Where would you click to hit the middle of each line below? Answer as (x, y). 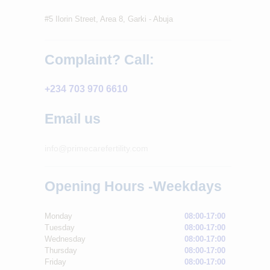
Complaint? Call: (99, 59)
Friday (55, 262)
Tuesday (60, 227)
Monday (58, 216)
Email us (73, 119)
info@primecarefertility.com (96, 148)
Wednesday (65, 239)
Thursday (61, 250)
